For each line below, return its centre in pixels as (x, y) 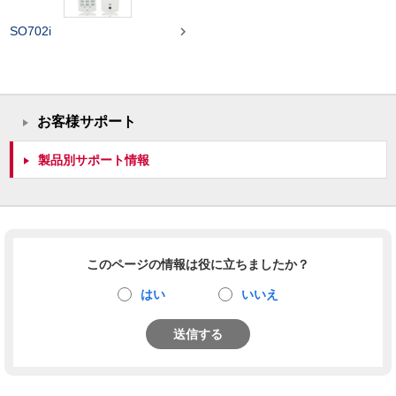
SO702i (30, 31)
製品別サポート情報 (94, 160)
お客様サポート (87, 122)
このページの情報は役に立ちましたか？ (198, 265)
